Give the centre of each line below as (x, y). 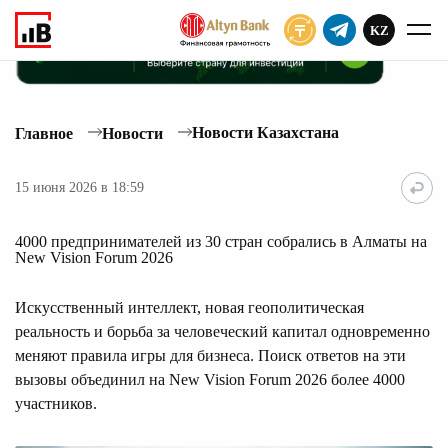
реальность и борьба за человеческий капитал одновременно (222, 331)
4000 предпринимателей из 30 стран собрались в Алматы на (221, 241)
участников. (56, 403)
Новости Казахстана (265, 133)
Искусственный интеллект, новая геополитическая (189, 307)
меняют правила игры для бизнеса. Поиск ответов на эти (210, 355)
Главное (44, 133)
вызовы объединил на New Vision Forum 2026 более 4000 (210, 379)
